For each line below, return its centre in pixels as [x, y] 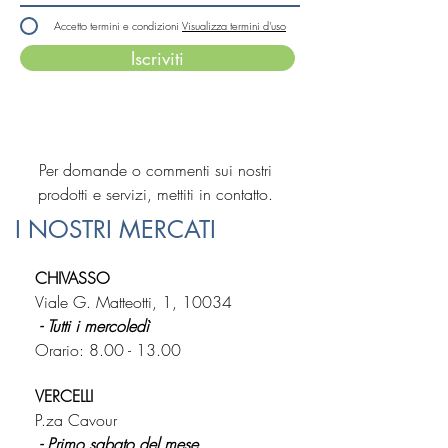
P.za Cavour [76, 419]
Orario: [62, 349]
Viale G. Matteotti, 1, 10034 [133, 301]
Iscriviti [157, 57]
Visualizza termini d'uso [234, 25]
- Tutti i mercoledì [92, 325]
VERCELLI [64, 395]
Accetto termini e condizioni [116, 25]
